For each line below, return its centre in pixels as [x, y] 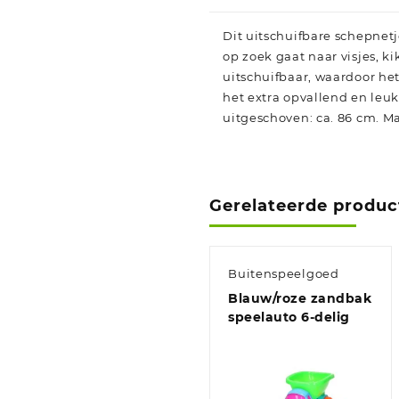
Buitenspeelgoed [284, 274]
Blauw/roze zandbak [300, 299]
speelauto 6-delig [289, 318]
